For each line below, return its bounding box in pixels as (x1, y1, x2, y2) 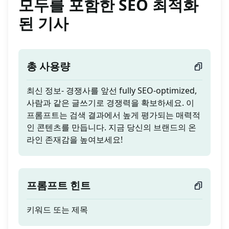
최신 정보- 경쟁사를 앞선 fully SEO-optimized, (27, 85, 197, 97)
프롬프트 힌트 (27, 178, 90, 193)
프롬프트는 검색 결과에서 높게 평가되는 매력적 (27, 109, 200, 121)
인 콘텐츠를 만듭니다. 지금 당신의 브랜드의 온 (27, 122, 196, 133)
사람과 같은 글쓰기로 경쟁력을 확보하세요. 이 (27, 97, 194, 109)
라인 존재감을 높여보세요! (27, 134, 123, 146)
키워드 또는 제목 (27, 204, 88, 216)
